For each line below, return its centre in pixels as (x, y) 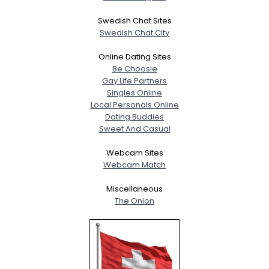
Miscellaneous (134, 189)
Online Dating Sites (134, 57)
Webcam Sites (134, 153)
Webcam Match (134, 165)
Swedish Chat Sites (134, 21)
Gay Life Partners (134, 81)
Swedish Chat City (134, 33)
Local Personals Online (134, 105)
